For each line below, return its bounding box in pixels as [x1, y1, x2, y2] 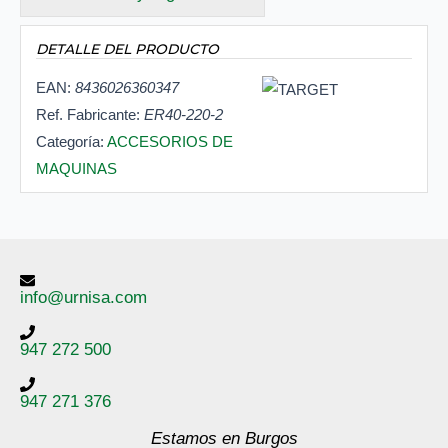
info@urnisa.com [20, 288, 147, 308]
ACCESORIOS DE [107, 133, 233, 151]
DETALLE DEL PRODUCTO [36, 41, 219, 58]
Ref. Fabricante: [36, 106, 144, 124]
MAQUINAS [36, 160, 117, 178]
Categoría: [36, 133, 107, 151]
